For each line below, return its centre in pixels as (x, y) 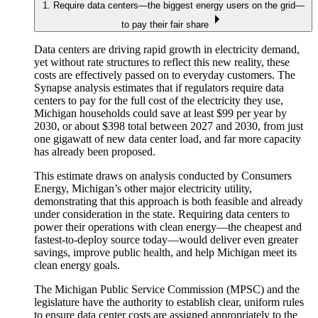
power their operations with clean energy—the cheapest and (168, 226)
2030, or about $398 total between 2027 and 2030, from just (169, 126)
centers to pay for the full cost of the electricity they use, (159, 100)
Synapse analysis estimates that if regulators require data (159, 87)
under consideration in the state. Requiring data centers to (162, 214)
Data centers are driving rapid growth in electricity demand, (167, 49)
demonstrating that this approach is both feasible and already (169, 201)
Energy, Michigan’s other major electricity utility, (143, 188)
